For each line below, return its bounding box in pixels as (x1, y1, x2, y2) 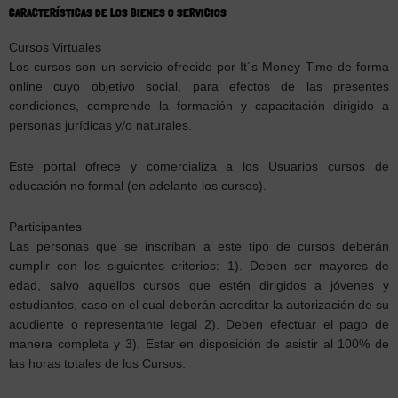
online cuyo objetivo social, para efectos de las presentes (9, 80, 389, 94)
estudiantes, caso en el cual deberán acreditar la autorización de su (9, 298, 389, 312)
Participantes (9, 219, 82, 234)
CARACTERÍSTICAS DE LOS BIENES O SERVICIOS (9, 5, 227, 20)
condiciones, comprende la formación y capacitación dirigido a (9, 99, 389, 114)
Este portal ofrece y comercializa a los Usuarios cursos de (9, 160, 389, 174)
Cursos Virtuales (9, 41, 101, 55)
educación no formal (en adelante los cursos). (9, 179, 267, 194)
